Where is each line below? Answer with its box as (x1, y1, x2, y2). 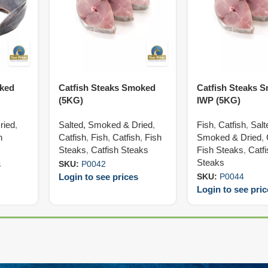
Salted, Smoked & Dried (59, 120, 153, 130)
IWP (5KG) (197, 95, 241, 106)
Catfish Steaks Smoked (59, 83, 156, 93)
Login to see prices (59, 171, 139, 182)
